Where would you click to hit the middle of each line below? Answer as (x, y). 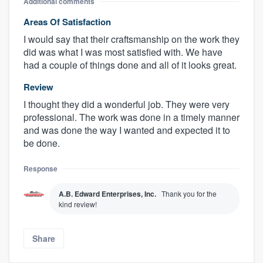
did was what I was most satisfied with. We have (123, 52)
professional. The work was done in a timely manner (131, 117)
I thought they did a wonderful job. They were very (127, 104)
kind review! (78, 204)
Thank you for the (189, 193)
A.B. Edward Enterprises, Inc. (107, 193)
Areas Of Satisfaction (67, 21)
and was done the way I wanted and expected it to (127, 130)
